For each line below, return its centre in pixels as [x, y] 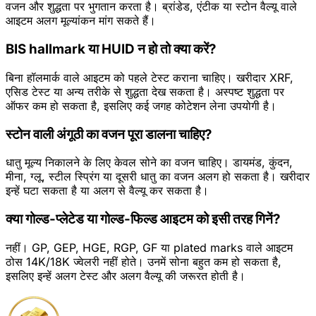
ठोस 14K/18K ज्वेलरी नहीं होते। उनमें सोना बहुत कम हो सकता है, [144, 261]
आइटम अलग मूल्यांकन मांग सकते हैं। [81, 21]
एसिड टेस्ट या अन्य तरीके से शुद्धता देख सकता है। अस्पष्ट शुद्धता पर [145, 91]
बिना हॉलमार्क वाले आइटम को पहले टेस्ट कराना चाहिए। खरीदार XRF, [150, 77]
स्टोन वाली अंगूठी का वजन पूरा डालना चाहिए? [109, 134]
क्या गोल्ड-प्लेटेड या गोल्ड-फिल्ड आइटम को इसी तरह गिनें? [143, 219]
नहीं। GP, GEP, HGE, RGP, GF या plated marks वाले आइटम [149, 247]
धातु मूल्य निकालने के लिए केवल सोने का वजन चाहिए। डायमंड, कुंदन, [149, 163]
